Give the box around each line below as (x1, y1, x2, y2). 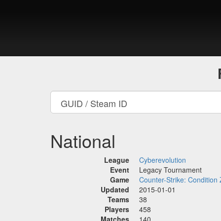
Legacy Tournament (139, 165, 202, 175)
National (50, 128, 115, 153)
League (104, 155, 129, 165)
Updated (101, 184, 129, 194)
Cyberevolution (139, 155, 186, 165)
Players (105, 204, 129, 214)
